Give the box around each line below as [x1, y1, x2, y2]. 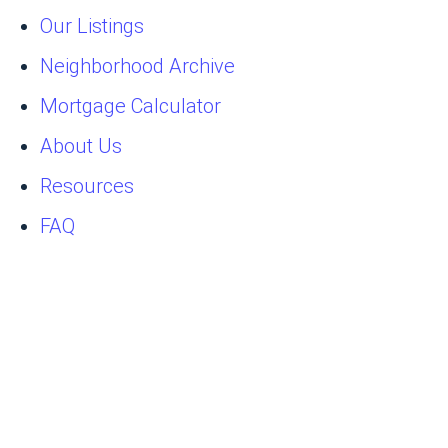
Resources [40, 173, 134, 198]
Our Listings [40, 13, 144, 38]
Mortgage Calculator [40, 93, 221, 118]
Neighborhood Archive [40, 53, 235, 78]
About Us [40, 133, 122, 158]
